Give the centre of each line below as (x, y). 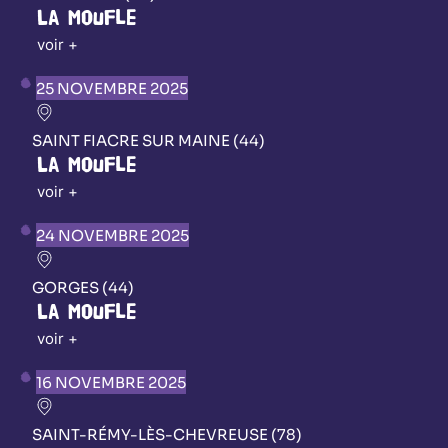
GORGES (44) (83, 287)
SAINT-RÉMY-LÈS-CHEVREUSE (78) (167, 434)
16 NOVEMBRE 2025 (111, 382)
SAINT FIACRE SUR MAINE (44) (148, 140)
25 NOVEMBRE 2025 (112, 88)
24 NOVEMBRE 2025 (112, 235)
